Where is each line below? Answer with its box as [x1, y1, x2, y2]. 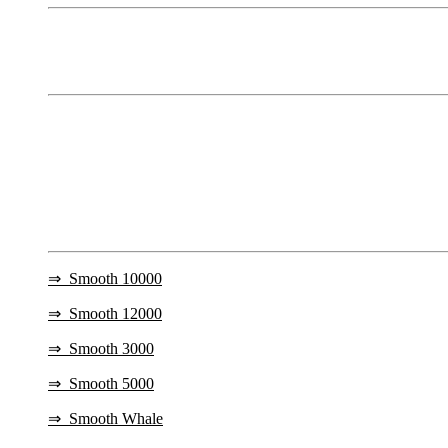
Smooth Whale [69, 409, 163, 427]
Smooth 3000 [69, 339, 154, 357]
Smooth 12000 [69, 304, 162, 322]
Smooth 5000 [69, 374, 154, 392]
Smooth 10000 [69, 269, 162, 287]
